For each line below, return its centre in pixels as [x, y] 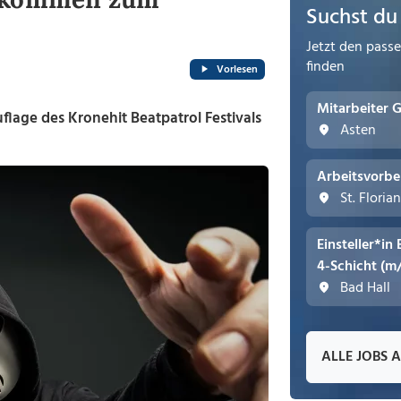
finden [325, 67]
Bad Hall [363, 288]
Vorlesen [237, 69]
